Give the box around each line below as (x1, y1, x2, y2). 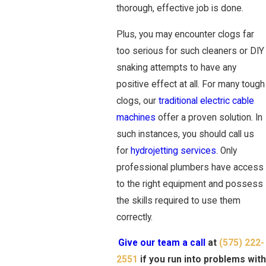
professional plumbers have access (116, 161, 264, 173)
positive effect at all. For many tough (116, 78, 265, 90)
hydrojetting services (131, 145, 216, 156)
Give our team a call (118, 237, 205, 249)
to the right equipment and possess (116, 178, 263, 189)
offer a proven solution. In (156, 112, 262, 123)
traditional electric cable (159, 95, 254, 106)
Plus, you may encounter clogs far (116, 28, 254, 40)
